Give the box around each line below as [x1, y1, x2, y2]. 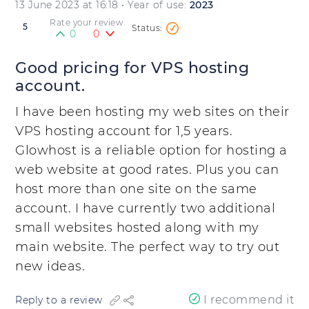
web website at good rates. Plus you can [15, 162, 279, 177]
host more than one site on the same [15, 181, 257, 197]
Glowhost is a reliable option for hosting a [15, 143, 288, 158]
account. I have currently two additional [15, 201, 275, 216]
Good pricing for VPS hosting [15, 59, 249, 77]
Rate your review [50, 17, 123, 28]
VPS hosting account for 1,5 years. [15, 123, 232, 139]
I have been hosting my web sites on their [15, 104, 290, 119]
